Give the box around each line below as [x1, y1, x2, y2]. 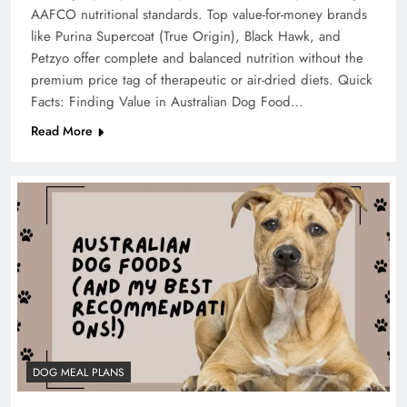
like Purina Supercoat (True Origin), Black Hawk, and [31, 25, 341, 46]
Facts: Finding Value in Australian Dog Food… [31, 91, 303, 112]
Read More [31, 121, 93, 140]
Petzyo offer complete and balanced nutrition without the [31, 47, 363, 68]
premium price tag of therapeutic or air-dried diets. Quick [31, 69, 372, 90]
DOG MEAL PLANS [33, 364, 124, 382]
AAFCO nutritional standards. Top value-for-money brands [31, 4, 367, 25]
